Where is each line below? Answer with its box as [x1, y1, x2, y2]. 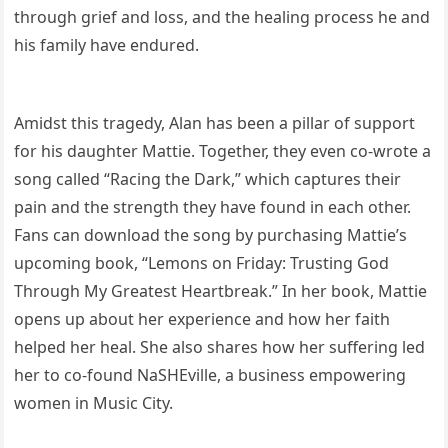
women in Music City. [14, 392, 174, 415]
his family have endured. [14, 34, 200, 57]
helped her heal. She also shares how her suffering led [14, 336, 426, 359]
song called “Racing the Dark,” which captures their [14, 168, 402, 191]
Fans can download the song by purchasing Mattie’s [14, 224, 408, 247]
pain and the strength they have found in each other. [14, 196, 412, 219]
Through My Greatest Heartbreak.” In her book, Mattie [14, 280, 428, 303]
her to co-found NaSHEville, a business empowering [14, 364, 407, 387]
